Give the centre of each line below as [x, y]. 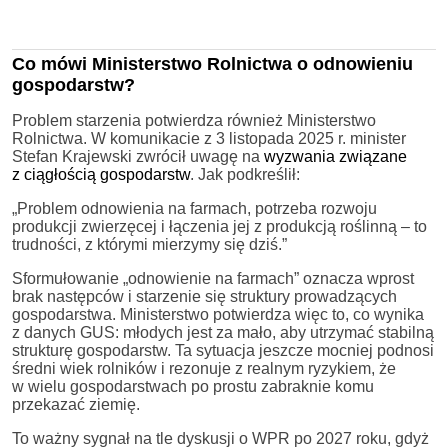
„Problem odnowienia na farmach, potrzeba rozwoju [194, 208]
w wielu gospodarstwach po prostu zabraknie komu [193, 386]
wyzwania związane [335, 156]
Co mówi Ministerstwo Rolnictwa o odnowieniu [212, 63]
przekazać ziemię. [76, 404]
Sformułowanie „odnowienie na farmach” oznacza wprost [213, 278]
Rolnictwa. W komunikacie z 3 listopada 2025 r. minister [209, 138]
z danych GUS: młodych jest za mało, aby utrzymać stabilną [223, 332]
